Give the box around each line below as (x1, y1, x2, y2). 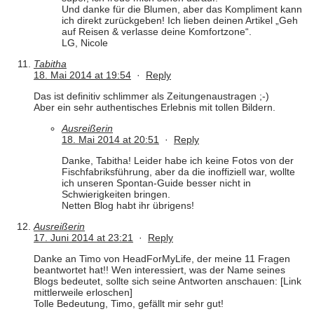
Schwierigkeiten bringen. (62, 189, 170, 200)
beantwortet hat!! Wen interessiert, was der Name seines (34, 264, 285, 276)
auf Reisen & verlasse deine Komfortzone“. (62, 26, 252, 38)
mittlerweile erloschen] (34, 287, 132, 299)
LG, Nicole (62, 37, 108, 49)
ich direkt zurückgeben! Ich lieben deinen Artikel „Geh (62, 15, 298, 27)
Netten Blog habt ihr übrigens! (62, 200, 194, 212)
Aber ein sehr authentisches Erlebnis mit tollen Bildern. (34, 102, 275, 114)
